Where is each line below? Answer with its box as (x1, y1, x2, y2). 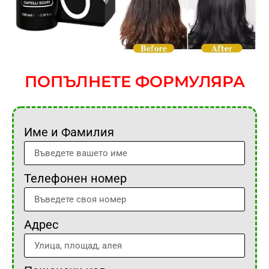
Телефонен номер (24, 171, 127, 186)
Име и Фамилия (24, 125, 114, 140)
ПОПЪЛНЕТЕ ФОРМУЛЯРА (24, 71, 245, 91)
